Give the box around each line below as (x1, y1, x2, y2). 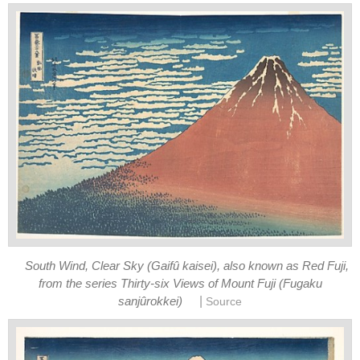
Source (205, 295, 242, 308)
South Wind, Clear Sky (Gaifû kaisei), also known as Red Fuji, (24, 259, 349, 272)
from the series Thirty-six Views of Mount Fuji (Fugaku (38, 276, 322, 290)
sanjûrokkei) (118, 294, 183, 308)
